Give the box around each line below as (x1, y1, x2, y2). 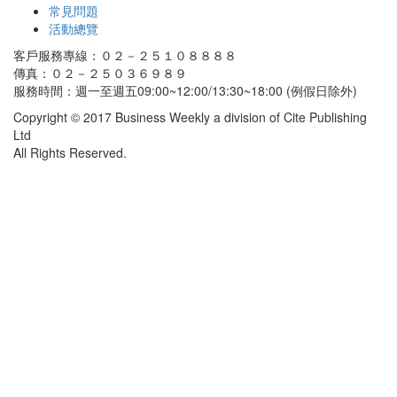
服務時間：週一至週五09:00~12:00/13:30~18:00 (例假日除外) (13, 82, 357, 100)
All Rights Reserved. (13, 144, 127, 162)
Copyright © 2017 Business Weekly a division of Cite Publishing (13, 108, 367, 127)
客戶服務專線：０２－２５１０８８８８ (13, 46, 237, 65)
